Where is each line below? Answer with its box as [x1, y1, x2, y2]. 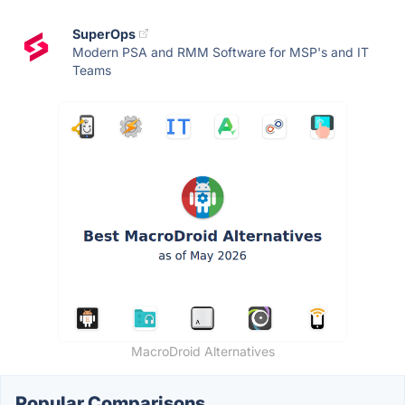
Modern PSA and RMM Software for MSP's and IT [72, 43, 369, 60]
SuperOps [72, 25, 136, 42]
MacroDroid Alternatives [130, 343, 275, 359]
